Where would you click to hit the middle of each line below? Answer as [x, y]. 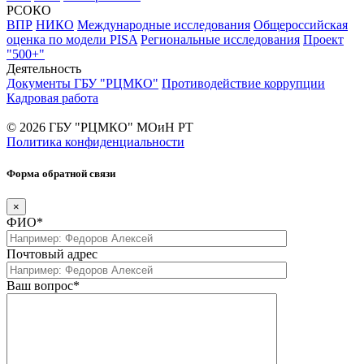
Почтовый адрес [52, 253]
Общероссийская [301, 24]
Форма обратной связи [61, 173]
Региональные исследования [220, 39]
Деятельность [44, 68]
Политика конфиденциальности [95, 141]
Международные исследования [164, 24]
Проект [323, 39]
